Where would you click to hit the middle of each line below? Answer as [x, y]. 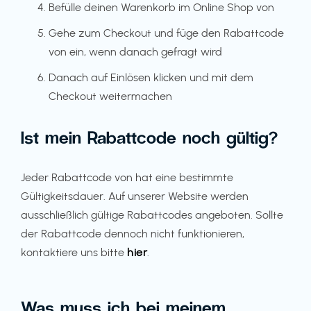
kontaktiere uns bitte [74, 252]
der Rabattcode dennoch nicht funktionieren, [133, 234]
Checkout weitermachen [110, 96]
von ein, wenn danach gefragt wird [135, 52]
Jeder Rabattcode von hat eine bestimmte [127, 177]
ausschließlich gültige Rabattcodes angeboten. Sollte [152, 215]
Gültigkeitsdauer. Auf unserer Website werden [135, 196]
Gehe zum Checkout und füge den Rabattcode [166, 33]
